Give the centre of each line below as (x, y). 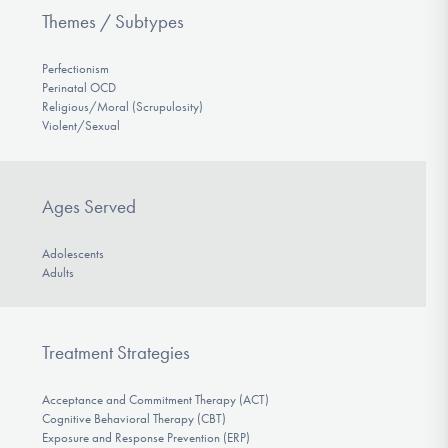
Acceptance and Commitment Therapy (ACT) (155, 400)
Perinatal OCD (78, 88)
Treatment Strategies (115, 353)
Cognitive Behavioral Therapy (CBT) (133, 419)
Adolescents (72, 253)
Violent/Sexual (80, 126)
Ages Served (88, 206)
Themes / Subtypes (112, 22)
